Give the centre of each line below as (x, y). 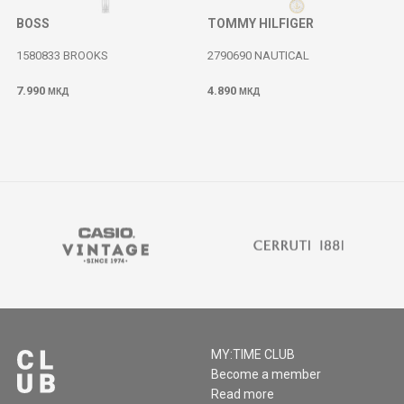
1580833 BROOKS (62, 55)
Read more (243, 394)
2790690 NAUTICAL (258, 55)
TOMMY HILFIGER (261, 23)
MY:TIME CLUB (253, 354)
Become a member (266, 374)
